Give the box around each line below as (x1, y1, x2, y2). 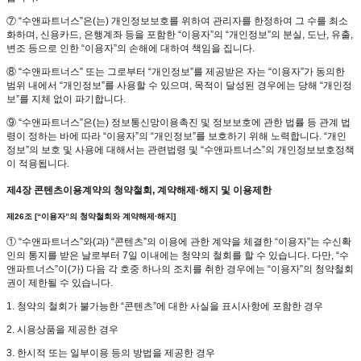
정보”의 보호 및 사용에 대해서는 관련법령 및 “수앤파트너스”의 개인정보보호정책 (6, 144, 355, 156)
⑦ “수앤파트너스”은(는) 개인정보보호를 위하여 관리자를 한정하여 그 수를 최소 (6, 15, 348, 27)
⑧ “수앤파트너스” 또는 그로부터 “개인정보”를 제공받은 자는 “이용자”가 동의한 (6, 66, 345, 78)
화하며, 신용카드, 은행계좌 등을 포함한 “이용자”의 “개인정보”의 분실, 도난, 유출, (6, 29, 353, 41)
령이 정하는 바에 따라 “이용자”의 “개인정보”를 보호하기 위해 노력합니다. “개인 (6, 131, 346, 143)
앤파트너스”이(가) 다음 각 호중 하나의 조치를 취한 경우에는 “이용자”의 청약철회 (6, 263, 354, 276)
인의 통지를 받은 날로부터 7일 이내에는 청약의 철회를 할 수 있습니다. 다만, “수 (6, 250, 349, 262)
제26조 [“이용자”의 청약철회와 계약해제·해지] (6, 211, 176, 221)
